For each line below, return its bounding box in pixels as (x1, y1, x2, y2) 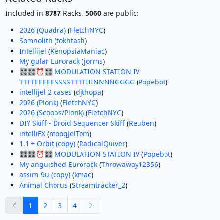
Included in (5, 8, 45, 18)
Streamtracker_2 (71, 180, 125, 190)
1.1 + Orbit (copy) (19, 139, 75, 149)
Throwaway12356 (101, 160, 158, 169)
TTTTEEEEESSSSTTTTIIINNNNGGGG (19, 77, 135, 87)
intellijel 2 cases (19, 87, 72, 97)
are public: (101, 8, 138, 18)
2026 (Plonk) (19, 98, 58, 108)
